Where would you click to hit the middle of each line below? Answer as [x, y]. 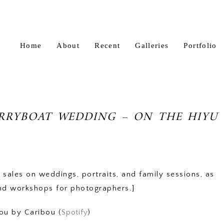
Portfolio [200, 45]
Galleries [152, 45]
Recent [107, 45]
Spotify [75, 212]
